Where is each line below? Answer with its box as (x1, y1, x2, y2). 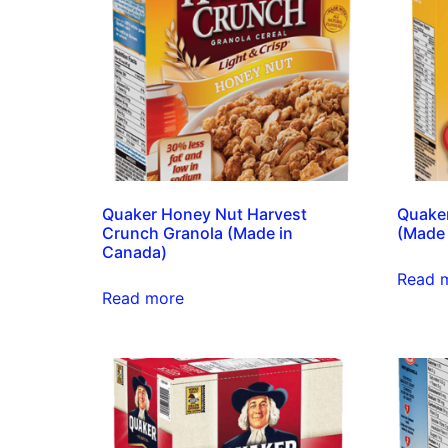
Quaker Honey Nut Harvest (102, 204, 307, 224)
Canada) (102, 242, 167, 262)
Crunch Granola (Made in (102, 223, 293, 243)
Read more (102, 288, 184, 308)
